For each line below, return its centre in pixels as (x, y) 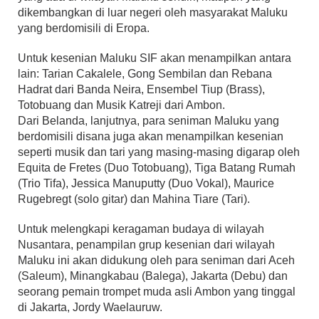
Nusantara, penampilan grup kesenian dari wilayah (146, 245)
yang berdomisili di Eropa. (84, 28)
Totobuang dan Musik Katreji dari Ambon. (121, 105)
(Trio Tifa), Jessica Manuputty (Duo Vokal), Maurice (146, 184)
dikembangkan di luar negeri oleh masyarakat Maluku (153, 13)
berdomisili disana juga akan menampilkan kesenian (151, 137)
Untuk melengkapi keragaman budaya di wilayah (141, 229)
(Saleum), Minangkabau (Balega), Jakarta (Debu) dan (153, 276)
